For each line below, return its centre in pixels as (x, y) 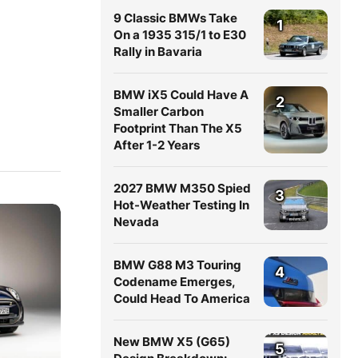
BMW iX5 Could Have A (181, 95)
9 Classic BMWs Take (175, 18)
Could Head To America (182, 298)
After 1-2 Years (157, 145)
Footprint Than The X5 (178, 128)
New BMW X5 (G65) (172, 342)
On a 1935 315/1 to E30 (180, 35)
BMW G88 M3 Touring (177, 265)
